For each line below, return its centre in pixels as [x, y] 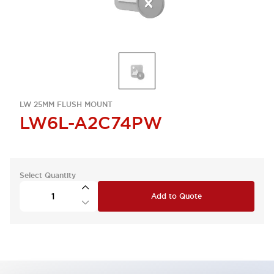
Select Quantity [48, 176]
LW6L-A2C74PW [91, 123]
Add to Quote [176, 196]
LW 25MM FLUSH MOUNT [66, 105]
